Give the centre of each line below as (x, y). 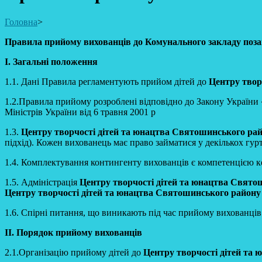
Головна (21, 22)
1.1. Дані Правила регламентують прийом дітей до (107, 81)
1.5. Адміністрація (42, 182)
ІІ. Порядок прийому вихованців (73, 232)
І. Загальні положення (51, 61)
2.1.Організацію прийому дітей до (74, 252)
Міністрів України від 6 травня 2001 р (80, 112)
